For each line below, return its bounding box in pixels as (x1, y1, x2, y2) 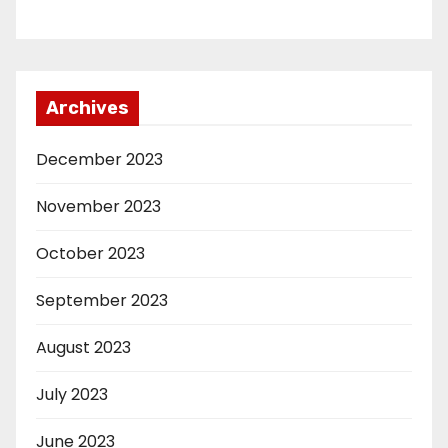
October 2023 (36, 241, 145, 265)
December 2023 (36, 147, 163, 171)
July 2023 (36, 382, 108, 406)
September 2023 (36, 288, 168, 312)
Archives (46, 96, 129, 119)
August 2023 (36, 335, 131, 359)
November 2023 (36, 194, 161, 218)
